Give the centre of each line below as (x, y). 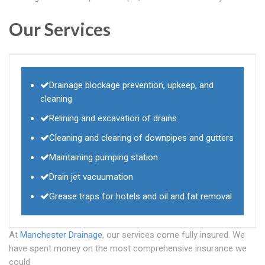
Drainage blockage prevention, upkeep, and (131, 85)
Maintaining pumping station (104, 158)
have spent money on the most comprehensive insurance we (128, 249)
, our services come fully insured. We (174, 235)
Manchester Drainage (61, 235)
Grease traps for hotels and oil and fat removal (140, 197)
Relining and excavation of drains (113, 119)
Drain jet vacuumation (91, 177)
